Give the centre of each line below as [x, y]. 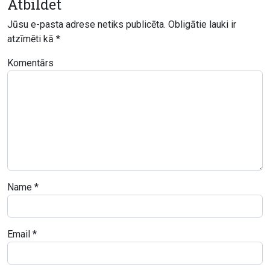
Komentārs [30, 63]
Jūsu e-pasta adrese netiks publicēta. [86, 24]
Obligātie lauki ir [202, 24]
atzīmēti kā [32, 39]
